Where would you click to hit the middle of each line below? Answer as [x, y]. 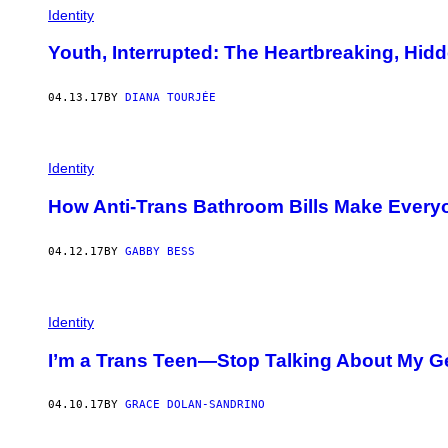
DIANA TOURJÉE [170, 98]
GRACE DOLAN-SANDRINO [195, 405]
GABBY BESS [160, 251]
